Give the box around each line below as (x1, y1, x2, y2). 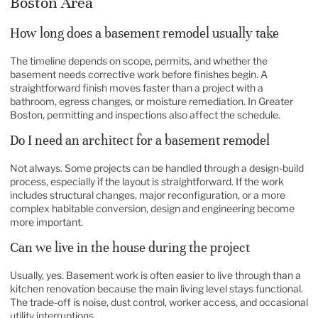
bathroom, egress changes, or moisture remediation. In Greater (10, 94, 293, 107)
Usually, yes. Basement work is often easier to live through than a (10, 269, 301, 282)
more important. (10, 216, 83, 229)
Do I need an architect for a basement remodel (10, 132, 270, 149)
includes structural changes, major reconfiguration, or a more (10, 189, 285, 202)
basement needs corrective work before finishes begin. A (10, 67, 268, 80)
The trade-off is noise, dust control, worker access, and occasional (10, 296, 308, 309)
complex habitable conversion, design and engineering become (10, 202, 295, 215)
